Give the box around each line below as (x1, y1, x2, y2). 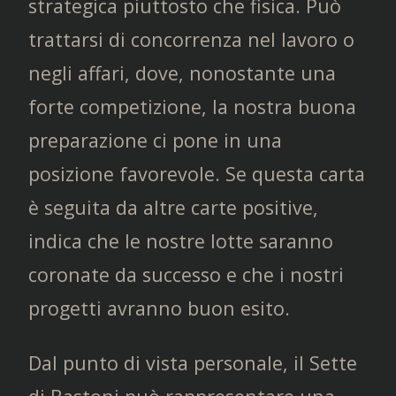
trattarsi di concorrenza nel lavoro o (28, 26, 354, 52)
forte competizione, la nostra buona (28, 93, 356, 119)
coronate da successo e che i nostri (28, 261, 344, 287)
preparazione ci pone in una (28, 126, 282, 153)
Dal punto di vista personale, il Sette (28, 349, 357, 376)
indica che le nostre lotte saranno (28, 227, 333, 254)
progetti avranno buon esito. (28, 294, 290, 321)
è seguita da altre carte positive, (28, 194, 318, 220)
